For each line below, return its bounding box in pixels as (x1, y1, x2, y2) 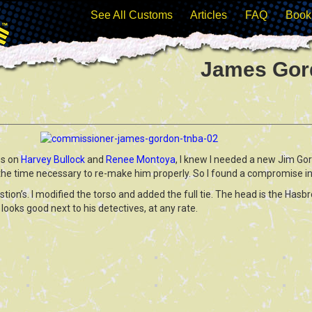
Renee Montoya (106, 154, 175, 165)
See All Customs (91, 9, 173, 21)
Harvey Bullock (21, 154, 85, 165)
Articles (190, 9, 227, 21)
